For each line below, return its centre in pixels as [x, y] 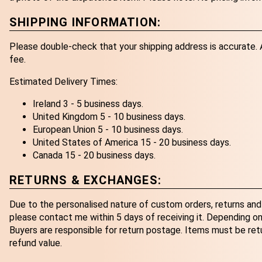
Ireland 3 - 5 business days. [88, 104]
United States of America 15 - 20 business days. [132, 143]
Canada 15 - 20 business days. [94, 156]
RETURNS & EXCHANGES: [85, 180]
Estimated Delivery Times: [63, 82]
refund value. [36, 243]
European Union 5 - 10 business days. [108, 130]
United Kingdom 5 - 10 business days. [109, 117]
